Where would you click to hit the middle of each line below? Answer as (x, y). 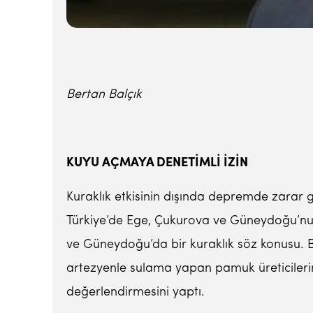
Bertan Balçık (104, 95)
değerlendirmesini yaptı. (136, 292)
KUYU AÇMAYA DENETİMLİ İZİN (157, 163)
